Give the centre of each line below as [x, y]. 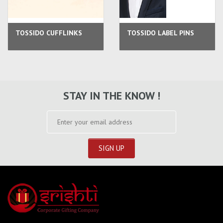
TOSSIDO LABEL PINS [161, 33]
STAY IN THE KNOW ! [111, 96]
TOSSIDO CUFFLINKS [49, 33]
